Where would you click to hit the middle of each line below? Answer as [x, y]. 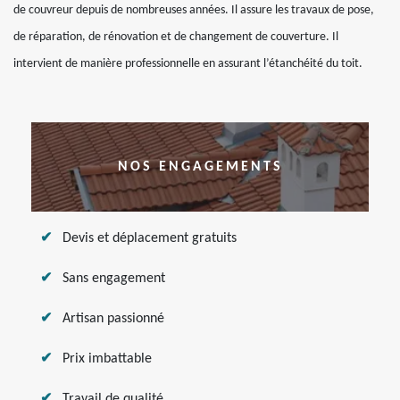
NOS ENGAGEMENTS [200, 167]
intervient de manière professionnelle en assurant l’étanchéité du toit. [188, 64]
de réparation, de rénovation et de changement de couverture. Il [176, 37]
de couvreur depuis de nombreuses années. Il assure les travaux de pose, [194, 10]
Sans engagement [114, 279]
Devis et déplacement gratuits [150, 238]
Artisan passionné [113, 319]
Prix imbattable [107, 359]
